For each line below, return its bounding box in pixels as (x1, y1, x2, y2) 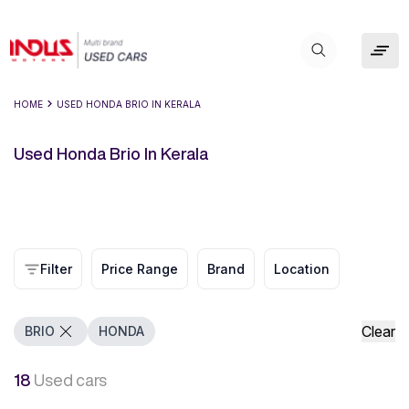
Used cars (34, 372, 107, 388)
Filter (40, 261, 72, 277)
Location (274, 261, 330, 277)
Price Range (101, 261, 178, 277)
